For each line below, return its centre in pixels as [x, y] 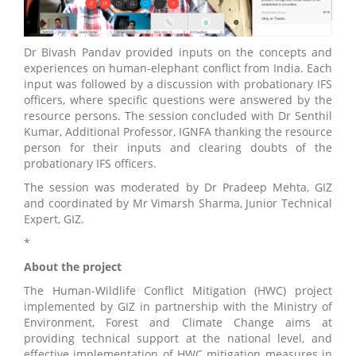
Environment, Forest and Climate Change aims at [178, 322]
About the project [73, 266]
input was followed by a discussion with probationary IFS [178, 83]
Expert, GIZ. [54, 219]
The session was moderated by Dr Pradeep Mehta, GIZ [178, 187]
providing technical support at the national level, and [178, 338]
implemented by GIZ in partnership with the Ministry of [178, 306]
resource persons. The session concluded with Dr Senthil [178, 115]
